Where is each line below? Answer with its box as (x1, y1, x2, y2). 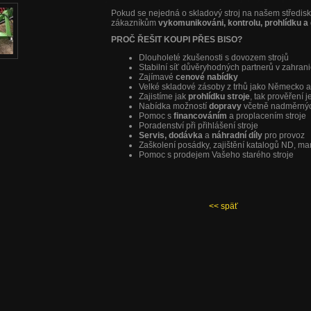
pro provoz (262, 131, 305, 141)
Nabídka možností (139, 101, 209, 112)
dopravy (209, 101, 242, 112)
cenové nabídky (176, 72, 238, 83)
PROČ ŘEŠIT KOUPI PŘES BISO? (111, 35, 242, 45)
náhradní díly (210, 131, 262, 141)
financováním (174, 111, 227, 121)
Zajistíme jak (139, 92, 188, 102)
